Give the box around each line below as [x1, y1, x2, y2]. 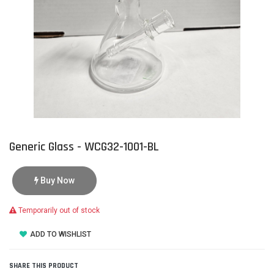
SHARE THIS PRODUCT [9, 261, 78, 270]
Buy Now [39, 176, 75, 185]
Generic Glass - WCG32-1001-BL [9, 139, 159, 155]
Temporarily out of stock [17, 206, 100, 215]
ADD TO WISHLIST [28, 229, 91, 239]
